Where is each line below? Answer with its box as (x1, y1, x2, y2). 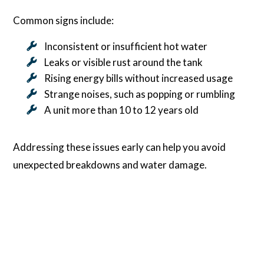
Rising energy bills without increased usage (44, 71, 233, 84)
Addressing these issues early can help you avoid (13, 140, 226, 153)
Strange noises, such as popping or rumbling (44, 87, 235, 100)
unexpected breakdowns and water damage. (13, 158, 207, 171)
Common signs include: (13, 14, 114, 27)
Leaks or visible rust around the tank (44, 55, 203, 68)
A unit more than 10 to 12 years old (44, 103, 199, 116)
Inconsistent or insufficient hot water (44, 39, 207, 52)
